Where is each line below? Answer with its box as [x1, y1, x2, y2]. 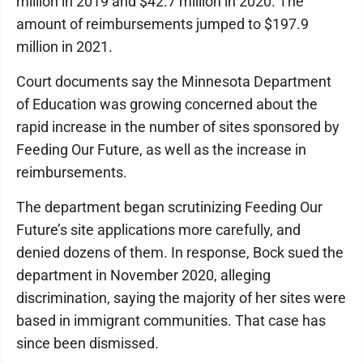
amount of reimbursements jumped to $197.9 [16, 15, 309, 32]
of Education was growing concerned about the [16, 96, 318, 113]
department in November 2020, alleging [16, 267, 271, 284]
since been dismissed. [16, 335, 159, 352]
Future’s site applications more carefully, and [16, 221, 301, 238]
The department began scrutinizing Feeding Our [16, 199, 322, 216]
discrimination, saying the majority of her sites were [16, 289, 346, 306]
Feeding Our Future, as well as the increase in [16, 141, 306, 158]
